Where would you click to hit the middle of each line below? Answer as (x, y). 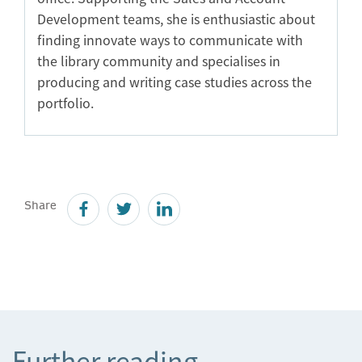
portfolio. (65, 102)
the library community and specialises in (159, 60)
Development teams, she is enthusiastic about (176, 18)
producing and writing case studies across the (175, 81)
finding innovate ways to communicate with (170, 39)
